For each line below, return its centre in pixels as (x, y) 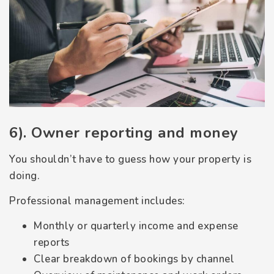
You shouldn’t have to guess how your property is (130, 159)
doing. (24, 176)
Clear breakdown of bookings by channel (134, 259)
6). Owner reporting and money (124, 132)
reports (52, 243)
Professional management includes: (97, 201)
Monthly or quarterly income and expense (136, 226)
